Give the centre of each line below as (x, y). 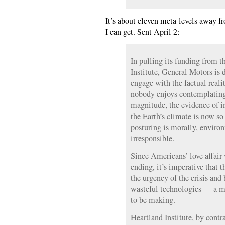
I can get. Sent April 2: (143, 32)
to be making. (153, 200)
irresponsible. (152, 138)
